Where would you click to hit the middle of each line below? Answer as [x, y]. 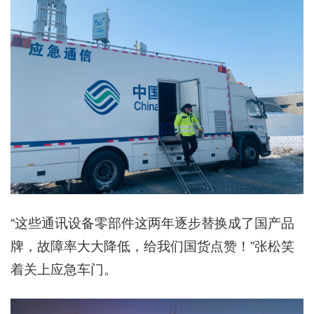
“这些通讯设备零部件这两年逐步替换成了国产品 [152, 223]
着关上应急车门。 [64, 269]
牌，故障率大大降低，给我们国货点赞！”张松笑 [152, 246]
